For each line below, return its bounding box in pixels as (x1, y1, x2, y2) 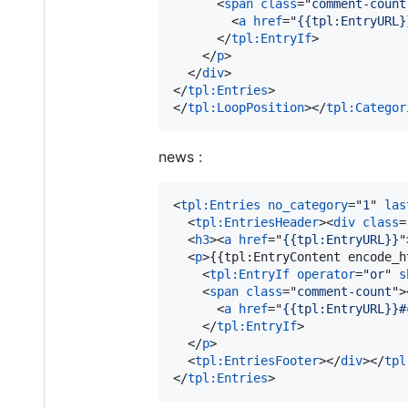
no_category (268, 197, 348, 212)
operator (297, 266, 355, 281)
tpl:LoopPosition (188, 99, 304, 115)
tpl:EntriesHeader (195, 214, 319, 229)
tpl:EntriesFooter (195, 352, 319, 368)
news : (158, 147, 202, 166)
